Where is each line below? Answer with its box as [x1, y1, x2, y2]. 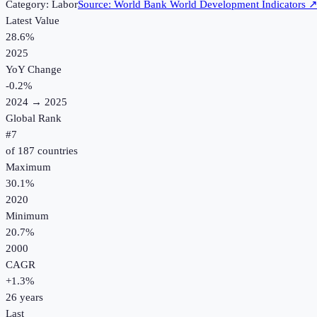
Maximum [6, 161, 51, 173]
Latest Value [6, 15, 59, 27]
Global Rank [6, 113, 62, 125]
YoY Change [6, 64, 62, 76]
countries [35, 145, 78, 157]
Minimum [6, 210, 49, 222]
